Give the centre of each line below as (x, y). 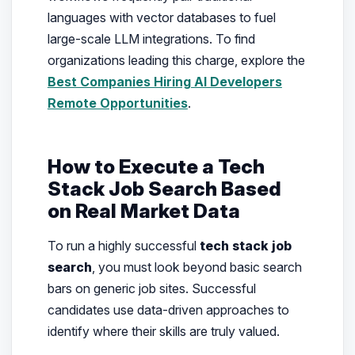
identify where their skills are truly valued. (163, 331)
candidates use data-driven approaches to (168, 309)
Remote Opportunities (117, 103)
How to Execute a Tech (156, 167)
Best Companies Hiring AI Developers (164, 82)
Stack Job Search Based (164, 189)
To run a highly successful (123, 245)
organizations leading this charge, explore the (176, 61)
